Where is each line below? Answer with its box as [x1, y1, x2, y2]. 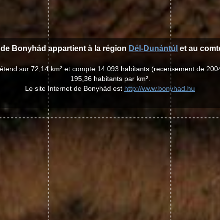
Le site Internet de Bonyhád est [25, 84, 124, 92]
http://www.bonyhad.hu [124, 84, 195, 92]
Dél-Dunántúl [129, 44, 178, 53]
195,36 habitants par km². [70, 75, 150, 82]
